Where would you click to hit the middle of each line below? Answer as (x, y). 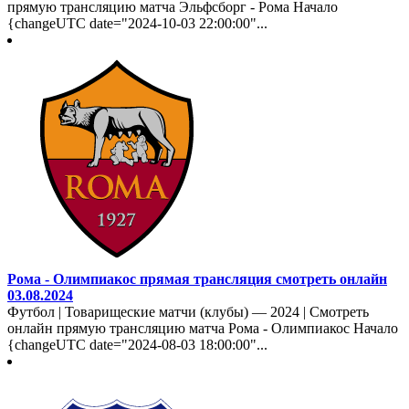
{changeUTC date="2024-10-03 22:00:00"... (137, 23)
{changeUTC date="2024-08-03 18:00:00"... (137, 344)
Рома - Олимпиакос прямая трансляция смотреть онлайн (197, 278)
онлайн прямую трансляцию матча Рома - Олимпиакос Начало (203, 328)
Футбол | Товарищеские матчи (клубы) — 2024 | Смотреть (188, 311)
